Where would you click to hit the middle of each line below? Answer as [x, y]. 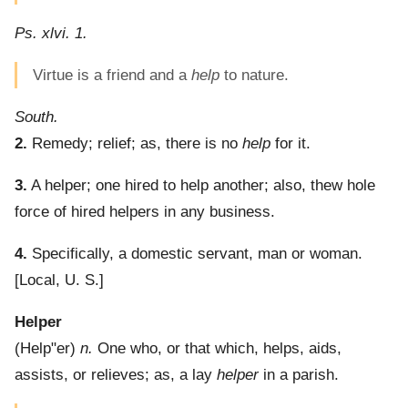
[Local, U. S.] [59, 280]
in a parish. [299, 375]
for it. [291, 144]
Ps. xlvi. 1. [51, 34]
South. [36, 117]
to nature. [254, 76]
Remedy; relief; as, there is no [135, 144]
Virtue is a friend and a [112, 76]
